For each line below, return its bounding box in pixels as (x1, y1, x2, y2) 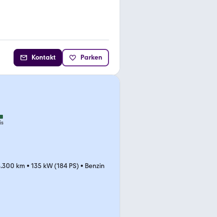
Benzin (85, 162, 105, 170)
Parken (80, 53, 102, 62)
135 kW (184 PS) (31, 162, 79, 170)
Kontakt (31, 53, 56, 62)
